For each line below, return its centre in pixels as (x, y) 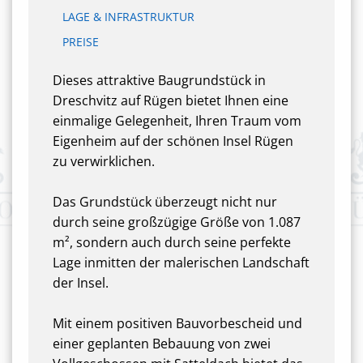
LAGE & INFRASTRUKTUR (128, 17)
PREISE (81, 42)
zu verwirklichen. (104, 161)
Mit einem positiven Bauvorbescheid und (177, 323)
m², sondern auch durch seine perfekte (172, 242)
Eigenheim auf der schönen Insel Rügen (173, 141)
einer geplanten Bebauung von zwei (162, 344)
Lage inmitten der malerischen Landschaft (181, 263)
